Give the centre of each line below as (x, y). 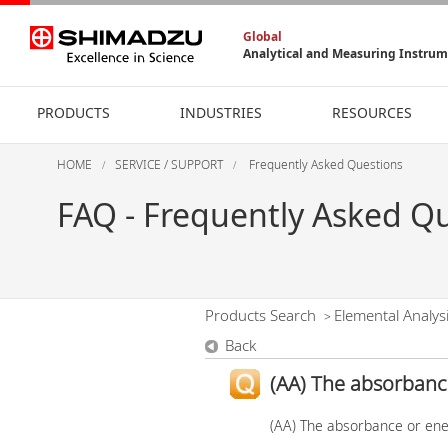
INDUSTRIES (221, 112)
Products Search (260, 315)
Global (262, 36)
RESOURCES (372, 112)
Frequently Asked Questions (324, 164)
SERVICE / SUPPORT (169, 164)
